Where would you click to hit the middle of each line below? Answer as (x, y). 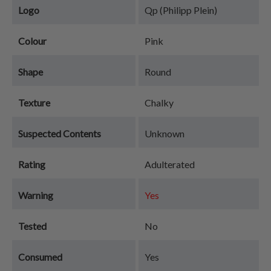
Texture (34, 103)
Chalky (159, 103)
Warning (36, 195)
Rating (32, 164)
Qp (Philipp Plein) (181, 10)
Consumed (40, 257)
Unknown (165, 133)
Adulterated (170, 164)
